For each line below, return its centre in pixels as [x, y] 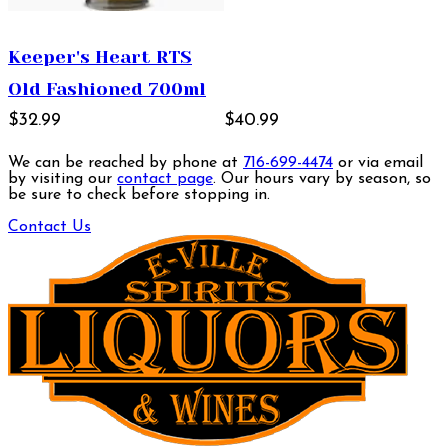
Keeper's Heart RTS [100, 56]
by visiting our [62, 178]
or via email [378, 162]
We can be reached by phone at [125, 162]
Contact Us [49, 226]
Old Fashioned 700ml [107, 88]
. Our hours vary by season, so [322, 178]
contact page [165, 178]
